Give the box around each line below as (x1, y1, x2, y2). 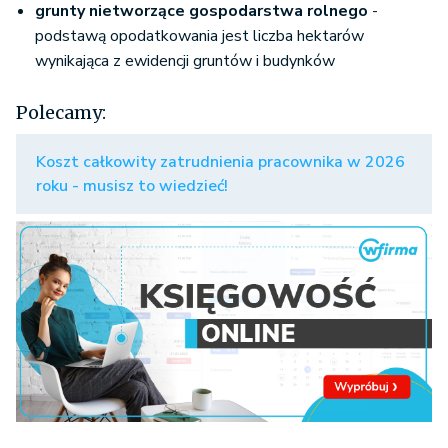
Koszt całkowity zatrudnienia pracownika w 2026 (36, 151, 405, 173)
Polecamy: (16, 101, 106, 124)
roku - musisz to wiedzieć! (36, 175, 228, 197)
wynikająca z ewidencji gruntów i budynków (35, 50, 335, 72)
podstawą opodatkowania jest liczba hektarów (35, 25, 364, 47)
